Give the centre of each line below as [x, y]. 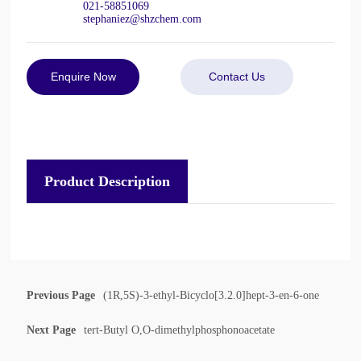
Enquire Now [83, 76]
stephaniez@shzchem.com [143, 19]
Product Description [108, 181]
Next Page [52, 330]
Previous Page [61, 295]
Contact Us [237, 76]
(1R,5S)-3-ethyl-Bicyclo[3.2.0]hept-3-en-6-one [212, 295]
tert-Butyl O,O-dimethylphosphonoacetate [180, 330]
